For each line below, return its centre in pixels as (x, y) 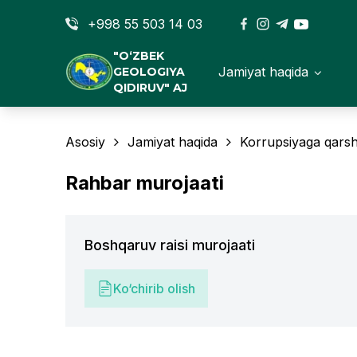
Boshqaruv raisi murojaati (170, 245)
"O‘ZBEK (139, 56)
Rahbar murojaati (145, 183)
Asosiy (85, 142)
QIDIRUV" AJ (150, 88)
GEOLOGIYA (149, 72)
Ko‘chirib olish (154, 288)
